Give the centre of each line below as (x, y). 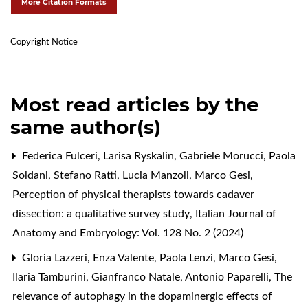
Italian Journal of (236, 213)
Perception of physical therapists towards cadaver (133, 194)
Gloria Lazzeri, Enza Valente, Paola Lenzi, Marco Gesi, (148, 257)
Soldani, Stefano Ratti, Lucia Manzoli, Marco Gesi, (133, 175)
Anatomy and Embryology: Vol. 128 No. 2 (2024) (128, 233)
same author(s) (86, 127)
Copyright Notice (44, 42)
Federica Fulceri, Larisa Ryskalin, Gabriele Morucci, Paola (157, 156)
